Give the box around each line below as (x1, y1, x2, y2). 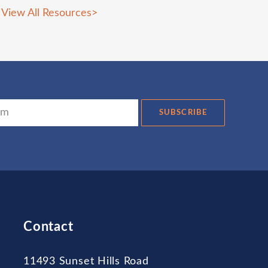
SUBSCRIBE (159, 108, 207, 117)
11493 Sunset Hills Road (23, 255, 149, 267)
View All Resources (1, 7, 92, 19)
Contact (23, 220, 74, 233)
